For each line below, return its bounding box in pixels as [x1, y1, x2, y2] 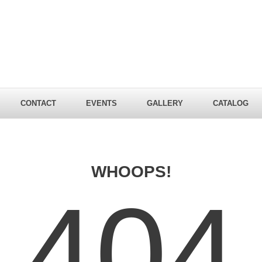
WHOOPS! [91, 163, 171, 181]
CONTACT [20, 99, 56, 108]
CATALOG [213, 99, 249, 108]
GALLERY [147, 99, 183, 108]
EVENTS [86, 99, 117, 108]
